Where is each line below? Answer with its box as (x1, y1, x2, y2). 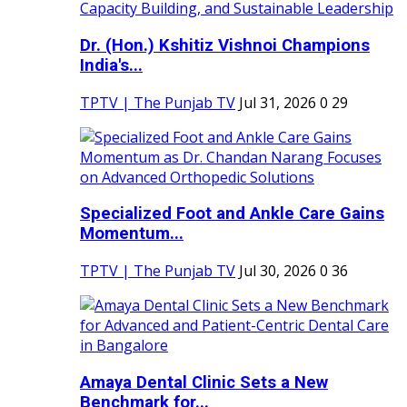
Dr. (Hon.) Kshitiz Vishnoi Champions (80, 35, 370, 56)
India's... (80, 55, 143, 76)
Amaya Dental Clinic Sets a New (80, 372, 328, 392)
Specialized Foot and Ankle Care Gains (80, 203, 384, 224)
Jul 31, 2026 (239, 92, 316, 113)
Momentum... (80, 223, 184, 244)
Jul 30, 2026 (239, 261, 316, 282)
